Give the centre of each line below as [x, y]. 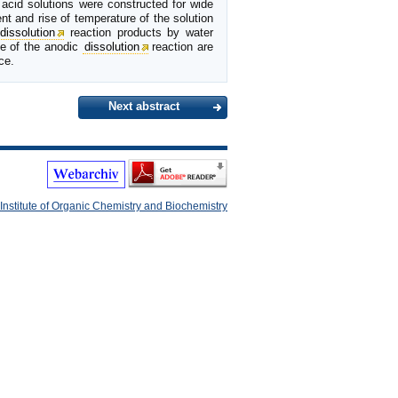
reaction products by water [139, 32]
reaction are [181, 46]
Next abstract [144, 106]
